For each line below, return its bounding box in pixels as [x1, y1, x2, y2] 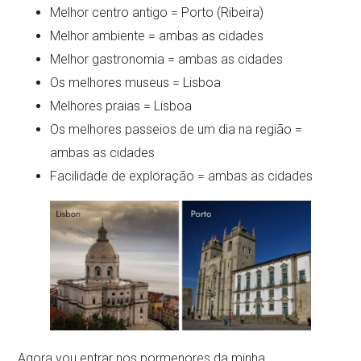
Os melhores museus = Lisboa [50, 74, 222, 90]
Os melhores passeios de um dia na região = [50, 121, 303, 137]
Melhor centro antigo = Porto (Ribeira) [50, 4, 264, 20]
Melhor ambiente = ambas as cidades [50, 27, 264, 44]
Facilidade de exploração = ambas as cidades [50, 168, 313, 184]
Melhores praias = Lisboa [50, 98, 193, 114]
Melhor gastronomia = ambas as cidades [50, 51, 284, 67]
